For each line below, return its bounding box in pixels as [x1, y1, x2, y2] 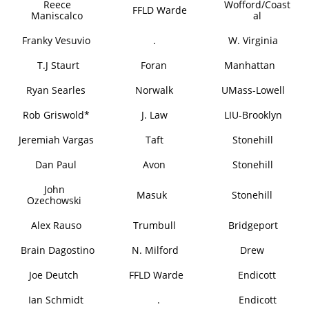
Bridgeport [228, 219, 278, 232]
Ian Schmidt [28, 293, 83, 306]
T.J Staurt [37, 59, 80, 72]
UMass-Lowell [221, 83, 285, 97]
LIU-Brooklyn [223, 108, 282, 121]
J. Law [141, 108, 168, 121]
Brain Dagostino [21, 243, 95, 257]
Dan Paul [35, 158, 77, 171]
